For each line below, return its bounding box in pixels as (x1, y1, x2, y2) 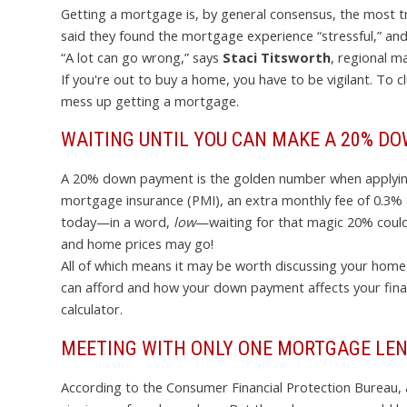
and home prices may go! (61, 234, 213, 253)
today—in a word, (61, 213, 174, 232)
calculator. (61, 300, 123, 319)
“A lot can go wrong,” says (61, 47, 223, 66)
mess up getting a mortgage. (61, 91, 239, 110)
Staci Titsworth (223, 47, 331, 66)
